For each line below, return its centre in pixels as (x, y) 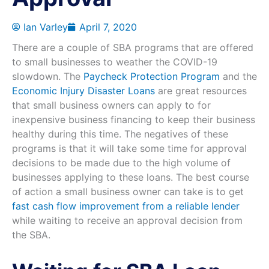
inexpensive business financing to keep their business (134, 120)
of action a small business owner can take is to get (128, 192)
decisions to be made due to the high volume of (121, 163)
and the (238, 77)
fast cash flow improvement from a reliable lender (126, 206)
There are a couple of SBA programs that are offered (133, 48)
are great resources (201, 91)
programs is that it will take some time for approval (129, 149)
